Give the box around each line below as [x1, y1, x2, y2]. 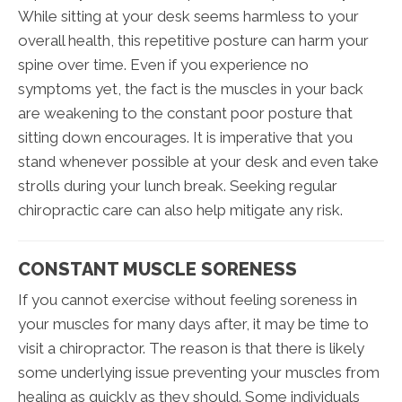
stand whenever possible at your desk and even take [18, 153, 379, 171]
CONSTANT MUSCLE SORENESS [18, 258, 297, 281]
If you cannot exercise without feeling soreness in [18, 291, 357, 310]
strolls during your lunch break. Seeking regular [18, 177, 337, 196]
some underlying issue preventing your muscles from [18, 363, 380, 382]
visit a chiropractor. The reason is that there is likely [18, 339, 364, 358]
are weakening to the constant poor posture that [18, 104, 353, 123]
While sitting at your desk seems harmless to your [18, 7, 359, 26]
